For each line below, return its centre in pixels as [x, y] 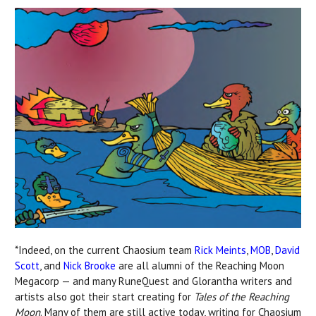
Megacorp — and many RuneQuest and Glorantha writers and [153, 281]
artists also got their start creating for [104, 296]
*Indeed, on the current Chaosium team [105, 250]
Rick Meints [220, 250]
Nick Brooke [91, 265]
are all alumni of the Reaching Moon [201, 265]
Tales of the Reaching [242, 296]
